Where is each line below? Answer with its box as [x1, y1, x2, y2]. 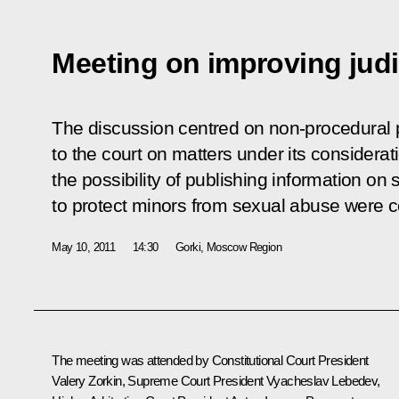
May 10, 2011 [52, 240, 116, 254]
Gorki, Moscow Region [175, 240, 282, 254]
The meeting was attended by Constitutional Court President [52, 352, 369, 368]
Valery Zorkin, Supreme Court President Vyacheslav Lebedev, [52, 372, 380, 388]
